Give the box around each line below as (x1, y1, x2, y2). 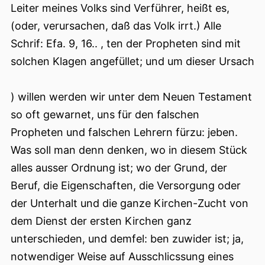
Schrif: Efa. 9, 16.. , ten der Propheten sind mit (11, 37, 241, 50)
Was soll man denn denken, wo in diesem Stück (11, 144, 247, 157)
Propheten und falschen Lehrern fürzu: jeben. (11, 126, 238, 139)
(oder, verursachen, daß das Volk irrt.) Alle (11, 20, 221, 33)
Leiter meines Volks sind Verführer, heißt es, (11, 2, 230, 15)
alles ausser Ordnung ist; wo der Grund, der (11, 161, 227, 174)
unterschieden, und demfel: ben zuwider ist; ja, (11, 232, 244, 245)
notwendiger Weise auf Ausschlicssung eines (11, 250, 234, 263)
